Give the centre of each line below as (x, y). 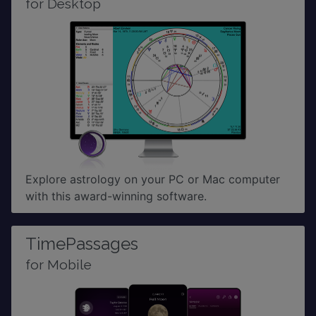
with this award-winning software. (116, 196)
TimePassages (82, 244)
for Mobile (59, 265)
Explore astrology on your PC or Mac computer (153, 180)
